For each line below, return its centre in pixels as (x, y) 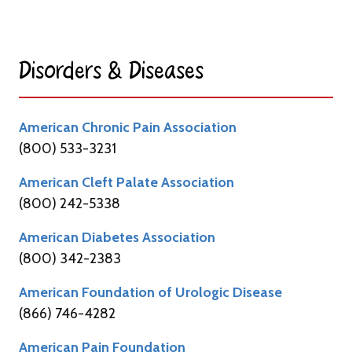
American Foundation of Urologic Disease (150, 292)
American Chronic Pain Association (128, 127)
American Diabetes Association (117, 237)
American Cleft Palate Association (126, 182)
